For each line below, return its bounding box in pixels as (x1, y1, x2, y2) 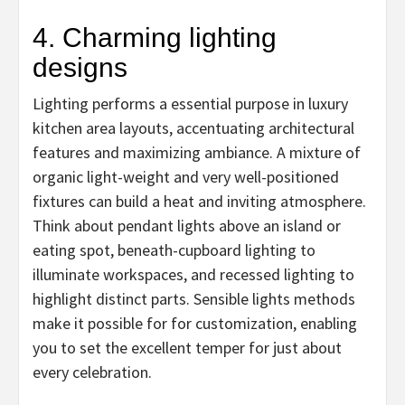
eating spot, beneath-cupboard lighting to (33, 239, 316, 260)
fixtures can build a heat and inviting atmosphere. (33, 190, 366, 212)
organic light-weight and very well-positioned (33, 165, 339, 187)
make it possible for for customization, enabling (33, 312, 357, 334)
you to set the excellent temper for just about (33, 336, 342, 358)
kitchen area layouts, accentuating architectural (33, 117, 354, 138)
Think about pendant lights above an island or (33, 214, 341, 236)
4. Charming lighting (33, 22, 277, 52)
